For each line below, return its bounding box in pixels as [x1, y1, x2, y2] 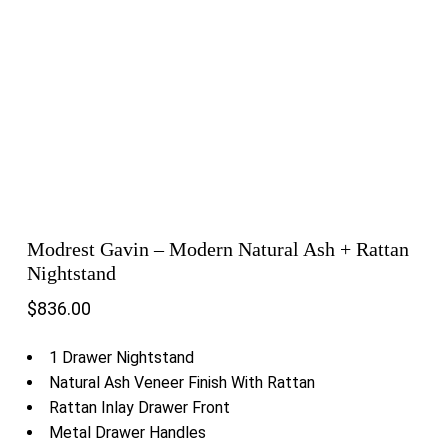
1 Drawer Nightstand [48, 348, 194, 368]
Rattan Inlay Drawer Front [48, 398, 230, 418]
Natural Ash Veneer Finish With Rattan [48, 373, 315, 393]
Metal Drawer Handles [48, 423, 206, 443]
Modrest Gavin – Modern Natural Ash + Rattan [26, 238, 409, 260]
